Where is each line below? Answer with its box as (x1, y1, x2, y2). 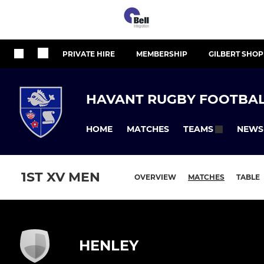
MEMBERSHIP (136, 49, 187, 58)
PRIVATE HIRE (62, 49, 115, 58)
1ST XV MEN (21, 169, 100, 186)
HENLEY (79, 237, 138, 255)
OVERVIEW (134, 173, 176, 182)
